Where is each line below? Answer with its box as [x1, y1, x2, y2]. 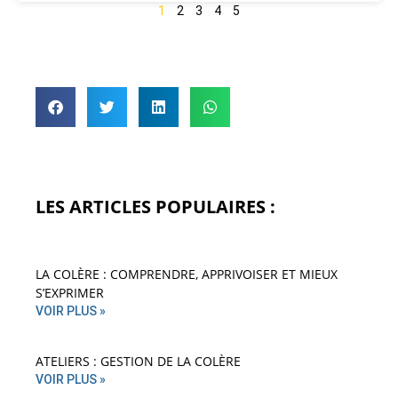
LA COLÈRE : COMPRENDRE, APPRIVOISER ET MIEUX [36, 266, 338, 283]
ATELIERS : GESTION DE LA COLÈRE [36, 353, 241, 370]
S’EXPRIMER [36, 284, 104, 302]
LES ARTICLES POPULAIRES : [36, 195, 275, 219]
